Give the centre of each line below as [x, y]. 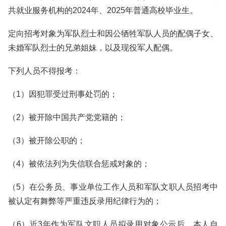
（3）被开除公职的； [47, 140]
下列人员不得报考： [44, 71]
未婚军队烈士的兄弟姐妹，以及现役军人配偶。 [93, 48]
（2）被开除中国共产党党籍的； [67, 117]
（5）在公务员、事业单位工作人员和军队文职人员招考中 [113, 187]
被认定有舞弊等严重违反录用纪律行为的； [85, 201]
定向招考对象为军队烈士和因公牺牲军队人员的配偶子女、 [113, 34]
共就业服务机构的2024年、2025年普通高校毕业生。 [103, 10]
